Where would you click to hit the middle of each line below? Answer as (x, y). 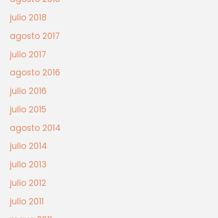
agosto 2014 (35, 128)
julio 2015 (28, 109)
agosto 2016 (35, 73)
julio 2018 (28, 18)
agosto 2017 (35, 36)
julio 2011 (27, 201)
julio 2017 (28, 54)
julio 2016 (28, 91)
